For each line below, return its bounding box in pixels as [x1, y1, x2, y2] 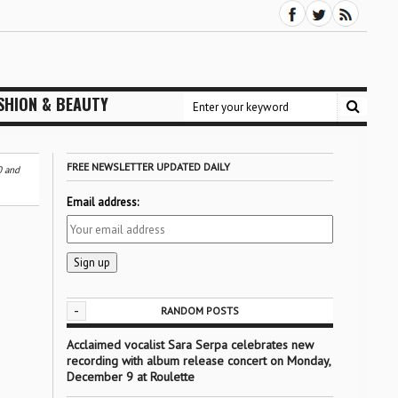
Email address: [66, 195, 139, 210]
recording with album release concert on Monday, [66, 353, 330, 369]
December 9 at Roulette [66, 369, 195, 385]
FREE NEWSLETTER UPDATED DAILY [66, 160, 230, 173]
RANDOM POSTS [160, 304, 239, 317]
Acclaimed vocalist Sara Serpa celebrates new [66, 337, 314, 353]
